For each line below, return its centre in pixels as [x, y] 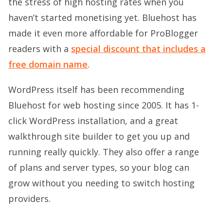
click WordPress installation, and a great [93, 121]
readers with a [40, 49]
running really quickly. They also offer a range [104, 152]
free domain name [48, 64]
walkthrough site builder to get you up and [99, 136]
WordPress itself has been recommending [96, 90]
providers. [29, 199]
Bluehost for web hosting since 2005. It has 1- [104, 105]
